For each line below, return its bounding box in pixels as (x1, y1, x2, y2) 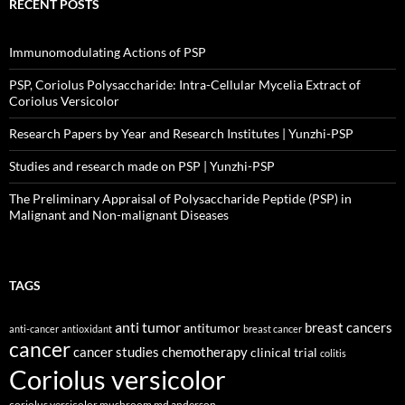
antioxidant (61, 323, 112, 334)
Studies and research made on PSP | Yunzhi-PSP (9, 158, 275, 174)
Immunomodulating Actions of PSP (9, 44, 206, 60)
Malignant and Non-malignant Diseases (9, 207, 229, 222)
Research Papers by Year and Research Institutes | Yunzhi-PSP (9, 126, 353, 141)
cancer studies (73, 344, 159, 360)
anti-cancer (9, 323, 59, 334)
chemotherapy (162, 344, 248, 360)
